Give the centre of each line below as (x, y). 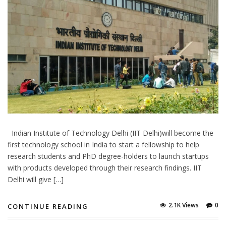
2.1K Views (184, 205)
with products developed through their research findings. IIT (105, 168)
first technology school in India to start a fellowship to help (103, 145)
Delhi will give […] (36, 180)
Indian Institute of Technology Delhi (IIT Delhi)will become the (110, 133)
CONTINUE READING (48, 207)
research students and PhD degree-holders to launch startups (108, 156)
